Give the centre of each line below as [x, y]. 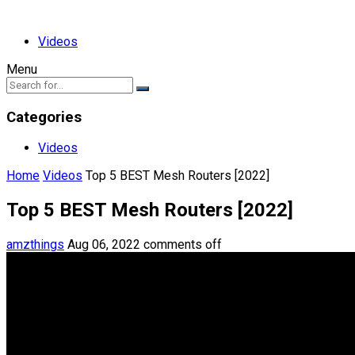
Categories [44, 117]
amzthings [35, 245]
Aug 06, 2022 [104, 245]
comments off [183, 245]
